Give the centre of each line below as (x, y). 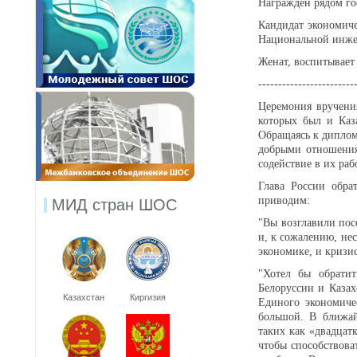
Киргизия (147, 297)
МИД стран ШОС (114, 205)
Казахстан (84, 297)
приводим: (284, 200)
